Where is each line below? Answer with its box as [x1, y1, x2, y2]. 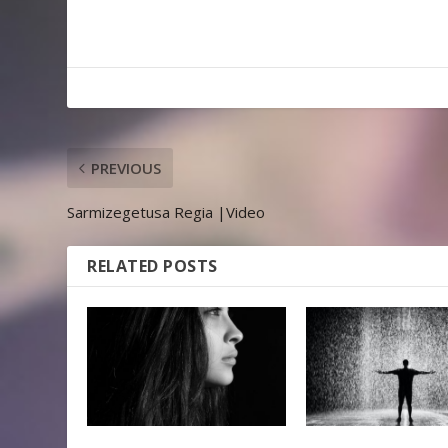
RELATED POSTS [87, 254, 218, 277]
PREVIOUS [91, 157, 162, 178]
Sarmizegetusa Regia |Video [67, 201, 266, 222]
